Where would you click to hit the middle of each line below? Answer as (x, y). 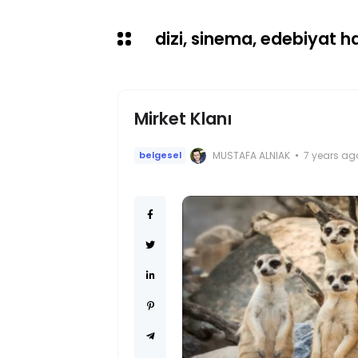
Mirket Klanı (183, 119)
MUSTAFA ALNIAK (251, 155)
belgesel (160, 155)
